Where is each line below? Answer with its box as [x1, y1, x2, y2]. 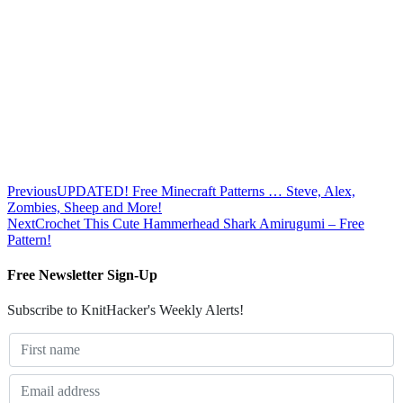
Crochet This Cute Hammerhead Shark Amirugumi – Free [35, 215, 364, 231]
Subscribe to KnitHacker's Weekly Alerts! [7, 302, 244, 318]
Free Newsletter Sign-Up [7, 267, 157, 282]
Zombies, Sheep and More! [7, 199, 162, 215]
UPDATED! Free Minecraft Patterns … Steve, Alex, [57, 183, 355, 199]
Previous [7, 183, 57, 199]
